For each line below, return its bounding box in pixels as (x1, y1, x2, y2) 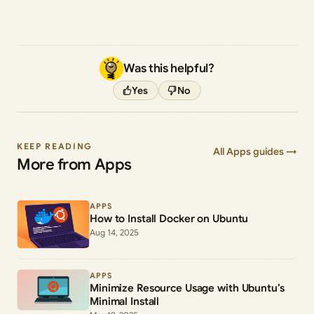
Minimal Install (90, 294, 160, 308)
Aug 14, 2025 (90, 226, 139, 238)
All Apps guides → (213, 144, 297, 158)
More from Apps (17, 154, 132, 174)
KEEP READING (17, 140, 93, 151)
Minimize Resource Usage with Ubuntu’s (90, 281, 285, 294)
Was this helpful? (123, 60, 214, 76)
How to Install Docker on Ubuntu (90, 212, 249, 225)
